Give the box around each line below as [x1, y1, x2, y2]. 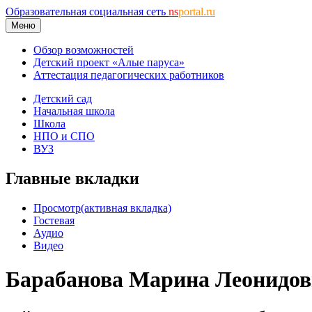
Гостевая [33, 214, 75, 226]
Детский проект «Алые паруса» [33, 56, 185, 68]
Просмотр [33, 201, 81, 214]
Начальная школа [33, 105, 115, 117]
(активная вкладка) [81, 201, 171, 214]
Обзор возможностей [33, 44, 134, 56]
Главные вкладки [6, 169, 139, 187]
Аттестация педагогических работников [33, 69, 224, 81]
